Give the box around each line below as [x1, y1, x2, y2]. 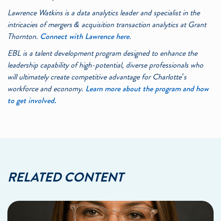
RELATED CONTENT [7, 168, 123, 187]
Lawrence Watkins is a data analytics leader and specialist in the [7, 7, 200, 19]
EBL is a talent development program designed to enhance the [7, 47, 197, 59]
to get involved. [7, 95, 56, 107]
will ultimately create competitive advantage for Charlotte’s [7, 71, 186, 83]
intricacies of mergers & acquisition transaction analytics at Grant [7, 19, 206, 31]
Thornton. [7, 31, 40, 42]
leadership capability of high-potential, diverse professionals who [7, 59, 203, 71]
